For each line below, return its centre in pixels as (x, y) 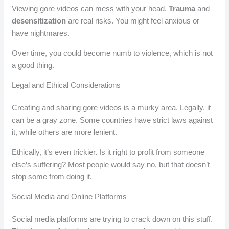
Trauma (182, 9)
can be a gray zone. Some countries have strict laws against (112, 120)
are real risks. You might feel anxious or (133, 21)
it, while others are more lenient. (65, 132)
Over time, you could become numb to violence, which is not (112, 53)
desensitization (39, 21)
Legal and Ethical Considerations (66, 85)
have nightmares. (41, 33)
